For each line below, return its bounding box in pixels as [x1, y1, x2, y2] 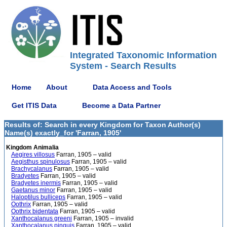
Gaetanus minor [11, 186, 55, 194]
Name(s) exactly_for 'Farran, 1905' [5, 129, 121, 137]
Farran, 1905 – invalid [72, 215, 134, 222]
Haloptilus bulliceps [11, 194, 65, 201]
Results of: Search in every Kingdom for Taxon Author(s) [5, 121, 201, 129]
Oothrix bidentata [11, 208, 58, 215]
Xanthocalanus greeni [11, 215, 72, 222]
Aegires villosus [11, 151, 55, 158]
